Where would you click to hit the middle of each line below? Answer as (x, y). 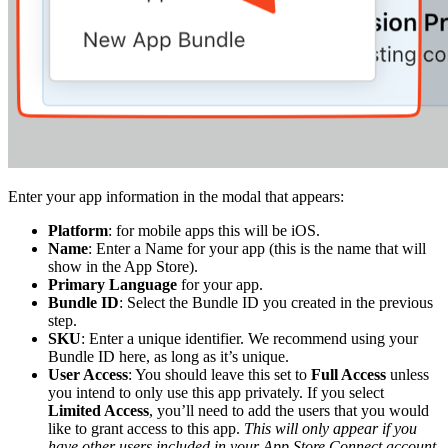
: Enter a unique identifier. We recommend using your (249, 338)
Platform (78, 230)
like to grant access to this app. (146, 428)
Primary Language (112, 284)
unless (407, 374)
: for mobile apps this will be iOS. (214, 230)
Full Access (348, 374)
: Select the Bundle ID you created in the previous (276, 302)
